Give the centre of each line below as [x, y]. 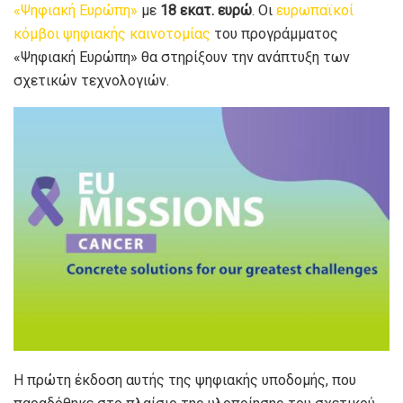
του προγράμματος [274, 33]
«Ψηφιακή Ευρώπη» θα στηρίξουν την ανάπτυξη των [182, 57]
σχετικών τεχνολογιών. [91, 80]
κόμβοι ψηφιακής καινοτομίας [112, 33]
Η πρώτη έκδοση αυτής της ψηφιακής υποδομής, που [185, 380]
